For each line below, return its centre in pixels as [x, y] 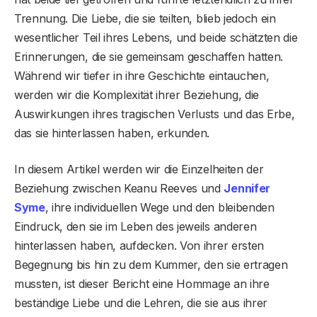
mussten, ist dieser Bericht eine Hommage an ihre [142, 284]
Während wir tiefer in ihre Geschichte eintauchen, [142, 76]
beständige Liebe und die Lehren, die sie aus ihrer [141, 303]
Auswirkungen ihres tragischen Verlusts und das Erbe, [155, 114]
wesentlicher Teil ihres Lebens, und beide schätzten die [156, 38]
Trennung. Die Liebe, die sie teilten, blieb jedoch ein [145, 19]
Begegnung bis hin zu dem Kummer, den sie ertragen [151, 265]
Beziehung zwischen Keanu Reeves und [119, 189]
